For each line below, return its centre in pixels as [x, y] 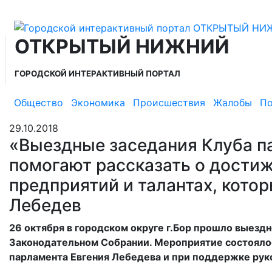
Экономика [98, 103]
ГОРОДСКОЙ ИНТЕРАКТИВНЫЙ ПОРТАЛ [97, 73]
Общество [39, 103]
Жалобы [233, 103]
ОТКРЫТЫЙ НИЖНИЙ [122, 46]
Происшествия [169, 103]
